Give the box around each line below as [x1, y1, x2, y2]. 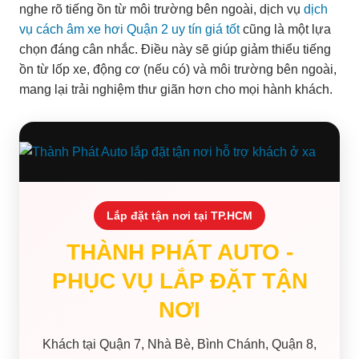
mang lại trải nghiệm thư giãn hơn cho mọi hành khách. [19, 82, 333, 96]
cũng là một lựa [240, 22, 331, 36]
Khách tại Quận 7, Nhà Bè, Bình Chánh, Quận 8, [42, 337, 317, 351]
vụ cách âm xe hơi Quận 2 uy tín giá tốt [19, 22, 240, 36]
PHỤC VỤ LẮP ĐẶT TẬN [51, 268, 308, 293]
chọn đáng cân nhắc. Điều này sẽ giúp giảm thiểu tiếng [19, 42, 331, 56]
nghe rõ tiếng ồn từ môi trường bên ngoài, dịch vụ [19, 2, 304, 16]
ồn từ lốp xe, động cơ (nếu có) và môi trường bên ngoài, [19, 62, 337, 76]
